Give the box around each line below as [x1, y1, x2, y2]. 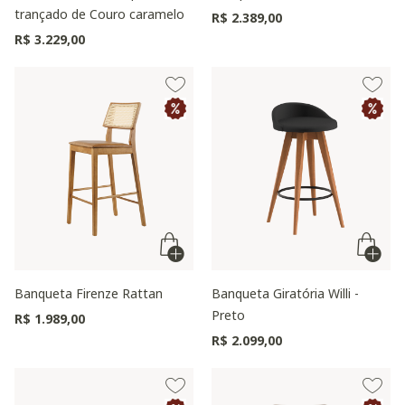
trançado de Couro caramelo [14, 5, 184, 23]
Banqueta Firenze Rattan [14, 285, 163, 302]
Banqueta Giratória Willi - [212, 285, 359, 302]
